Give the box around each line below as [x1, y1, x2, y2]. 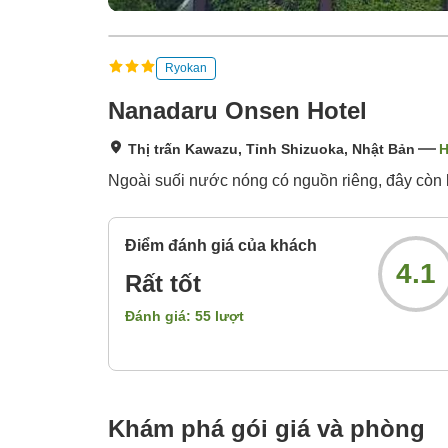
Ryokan [165, 60, 207, 75]
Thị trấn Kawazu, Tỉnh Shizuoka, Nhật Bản [128, 141, 415, 158]
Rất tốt [125, 270, 201, 298]
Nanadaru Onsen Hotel [108, 97, 367, 125]
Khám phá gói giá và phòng [108, 415, 425, 443]
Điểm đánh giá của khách [125, 237, 317, 255]
